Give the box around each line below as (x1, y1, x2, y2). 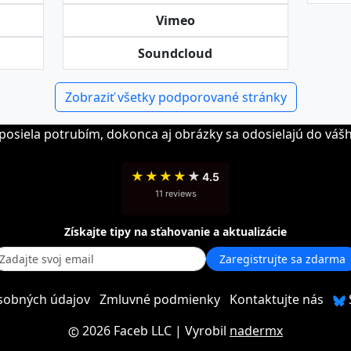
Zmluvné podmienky (99, 291, 220, 308)
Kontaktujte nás (229, 291, 324, 308)
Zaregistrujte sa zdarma (219, 251, 346, 266)
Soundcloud (138, 45, 213, 62)
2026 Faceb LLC (82, 322, 172, 339)
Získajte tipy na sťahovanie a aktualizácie (64, 224, 287, 239)
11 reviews (154, 188, 197, 199)
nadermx (230, 322, 283, 339)
